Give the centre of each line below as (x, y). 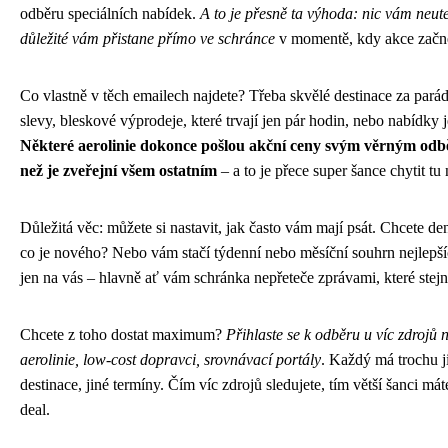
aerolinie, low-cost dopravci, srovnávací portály (170, 359)
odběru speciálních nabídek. (110, 13)
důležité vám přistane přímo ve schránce (147, 38)
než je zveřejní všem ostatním (118, 170)
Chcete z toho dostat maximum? (123, 334)
